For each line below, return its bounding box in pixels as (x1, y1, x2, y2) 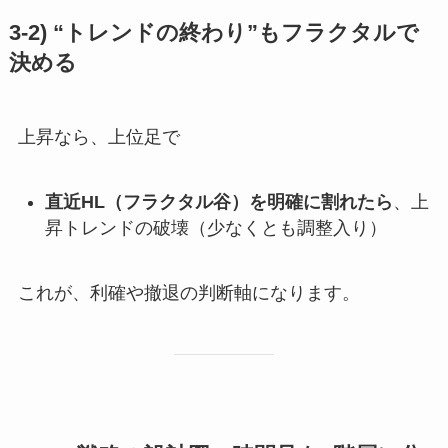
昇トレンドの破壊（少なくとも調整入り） (44, 218, 387, 239)
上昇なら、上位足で (17, 127, 180, 148)
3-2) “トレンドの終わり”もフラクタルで (8, 21, 419, 46)
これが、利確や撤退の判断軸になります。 (17, 283, 360, 304)
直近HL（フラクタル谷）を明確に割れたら (44, 192, 393, 213)
